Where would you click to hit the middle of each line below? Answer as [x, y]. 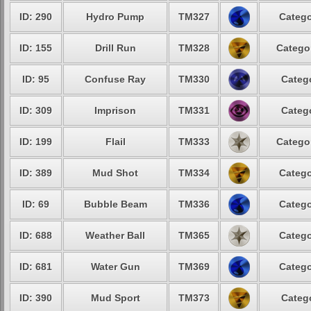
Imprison [115, 110]
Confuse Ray [115, 79]
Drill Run [115, 48]
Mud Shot [115, 173]
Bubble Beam [115, 204]
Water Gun [115, 267]
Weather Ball [115, 235]
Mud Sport [115, 298]
